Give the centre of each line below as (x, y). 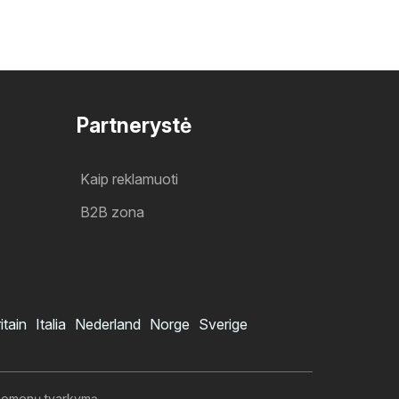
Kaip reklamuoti (129, 179)
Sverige (223, 324)
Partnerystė (134, 125)
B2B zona (112, 212)
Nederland (108, 324)
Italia (51, 324)
